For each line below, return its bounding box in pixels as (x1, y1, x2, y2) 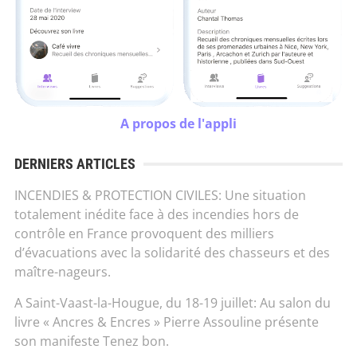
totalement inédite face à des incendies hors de (14, 206, 299, 224)
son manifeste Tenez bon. (14, 332, 169, 351)
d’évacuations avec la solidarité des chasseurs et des (14, 244, 330, 262)
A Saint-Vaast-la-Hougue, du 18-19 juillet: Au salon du (14, 294, 331, 312)
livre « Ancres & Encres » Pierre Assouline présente (14, 313, 319, 331)
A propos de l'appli (120, 115, 237, 133)
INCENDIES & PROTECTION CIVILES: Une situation (14, 186, 306, 205)
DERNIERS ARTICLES (14, 155, 135, 173)
